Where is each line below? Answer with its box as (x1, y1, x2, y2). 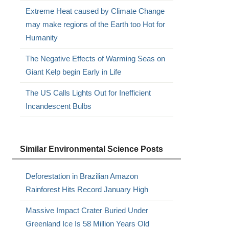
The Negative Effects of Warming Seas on (25, 54, 165, 63)
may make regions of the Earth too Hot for (25, 20, 165, 29)
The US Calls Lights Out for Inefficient (25, 88, 151, 97)
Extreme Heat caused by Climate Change (25, 7, 165, 15)
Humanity (25, 33, 58, 42)
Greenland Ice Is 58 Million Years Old (25, 219, 149, 228)
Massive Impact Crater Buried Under (25, 206, 148, 215)
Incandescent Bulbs (25, 102, 91, 110)
